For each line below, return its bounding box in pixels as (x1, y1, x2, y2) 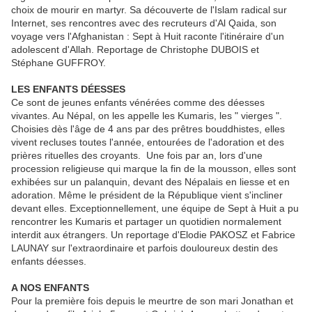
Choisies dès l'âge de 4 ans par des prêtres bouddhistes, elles (11, 123, 285, 135)
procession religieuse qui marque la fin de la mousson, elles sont (11, 163, 296, 175)
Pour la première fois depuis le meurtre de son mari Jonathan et (11, 295, 293, 307)
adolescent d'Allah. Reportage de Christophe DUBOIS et (11, 44, 259, 56)
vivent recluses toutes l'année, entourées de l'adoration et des (11, 136, 284, 148)
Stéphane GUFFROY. (11, 57, 106, 69)
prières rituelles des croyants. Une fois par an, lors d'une (11, 150, 263, 162)
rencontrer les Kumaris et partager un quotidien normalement (11, 216, 281, 228)
